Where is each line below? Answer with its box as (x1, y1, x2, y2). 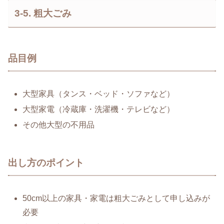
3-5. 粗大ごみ (14, 7, 72, 18)
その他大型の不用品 (22, 120, 95, 129)
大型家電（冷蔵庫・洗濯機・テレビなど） (22, 105, 175, 114)
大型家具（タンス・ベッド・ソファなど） (22, 89, 175, 98)
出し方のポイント (8, 157, 84, 168)
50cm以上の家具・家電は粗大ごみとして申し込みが (22, 194, 210, 203)
